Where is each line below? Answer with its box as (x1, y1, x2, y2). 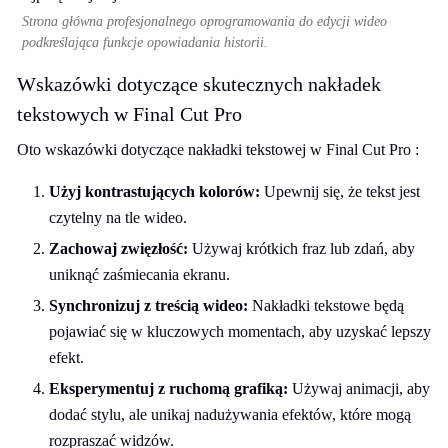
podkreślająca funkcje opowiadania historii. (22, 35, 268, 50)
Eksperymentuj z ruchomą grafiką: (49, 380, 288, 397)
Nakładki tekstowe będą (248, 297, 404, 314)
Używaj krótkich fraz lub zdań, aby (188, 240, 415, 257)
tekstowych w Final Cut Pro (17, 103, 242, 125)
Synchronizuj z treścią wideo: (49, 297, 248, 314)
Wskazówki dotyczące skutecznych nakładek (17, 73, 381, 95)
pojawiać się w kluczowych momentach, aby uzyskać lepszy (49, 323, 431, 340)
